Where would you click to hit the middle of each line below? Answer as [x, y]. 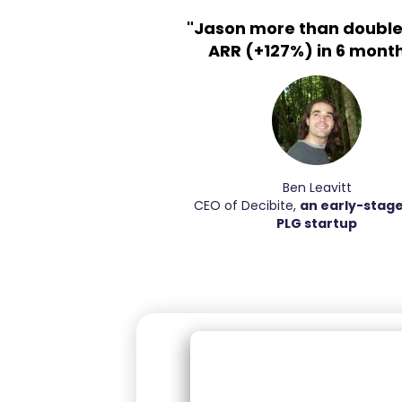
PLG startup [317, 223]
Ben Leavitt [317, 188]
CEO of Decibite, [246, 205]
